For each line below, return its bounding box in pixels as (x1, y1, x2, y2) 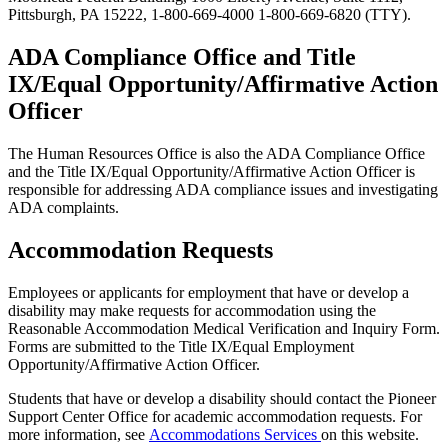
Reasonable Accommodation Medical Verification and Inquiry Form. (8, 319, 440, 337)
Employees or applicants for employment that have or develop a (8, 283, 409, 301)
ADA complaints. (8, 199, 119, 217)
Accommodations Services (149, 425, 321, 443)
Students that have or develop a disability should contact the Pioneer (8, 389, 436, 407)
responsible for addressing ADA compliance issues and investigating (8, 181, 438, 199)
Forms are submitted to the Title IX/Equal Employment (8, 337, 354, 355)
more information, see (8, 425, 149, 443)
